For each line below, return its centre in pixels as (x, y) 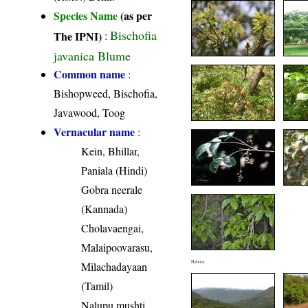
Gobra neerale (112, 189)
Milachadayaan (114, 266)
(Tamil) (97, 285)
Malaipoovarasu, (117, 247)
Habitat (198, 261)
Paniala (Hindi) (114, 170)
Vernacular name (95, 131)
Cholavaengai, (113, 228)
